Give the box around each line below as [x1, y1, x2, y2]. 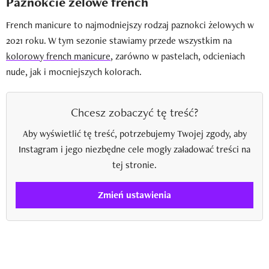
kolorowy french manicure [6, 49, 110, 62]
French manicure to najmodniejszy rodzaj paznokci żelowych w [6, 18, 254, 31]
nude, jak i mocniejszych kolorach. [6, 65, 142, 78]
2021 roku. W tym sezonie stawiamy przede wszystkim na [6, 34, 232, 47]
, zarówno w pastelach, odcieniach [110, 49, 245, 62]
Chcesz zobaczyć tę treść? [71, 104, 198, 120]
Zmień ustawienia [98, 189, 171, 202]
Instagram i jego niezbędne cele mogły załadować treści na [19, 142, 250, 156]
